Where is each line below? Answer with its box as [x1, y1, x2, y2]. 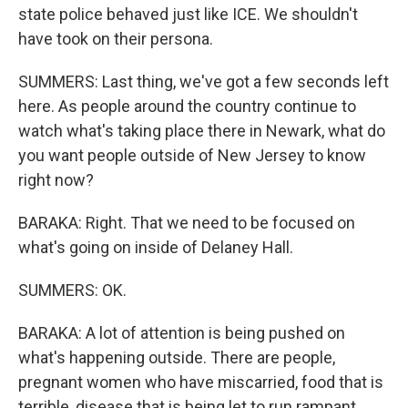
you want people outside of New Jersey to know [18, 146, 366, 165]
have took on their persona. [18, 29, 213, 48]
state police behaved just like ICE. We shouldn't [18, 5, 358, 24]
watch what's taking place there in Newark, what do [18, 121, 385, 140]
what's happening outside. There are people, [18, 348, 335, 367]
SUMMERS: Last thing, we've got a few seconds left [18, 72, 389, 91]
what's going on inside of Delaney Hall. [18, 238, 293, 257]
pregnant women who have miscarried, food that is [18, 372, 383, 392]
